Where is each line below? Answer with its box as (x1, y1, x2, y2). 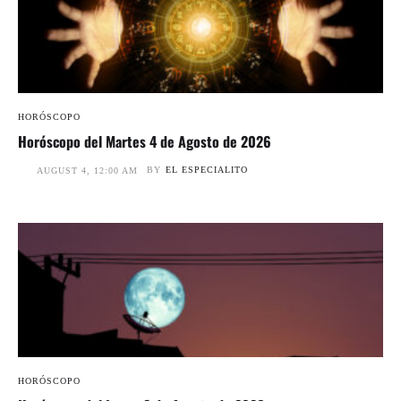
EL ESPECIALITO (166, 165, 248, 175)
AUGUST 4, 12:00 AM (37, 166, 138, 176)
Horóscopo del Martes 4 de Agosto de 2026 (18, 131, 271, 153)
